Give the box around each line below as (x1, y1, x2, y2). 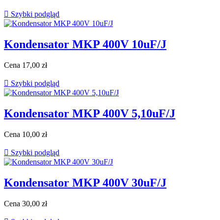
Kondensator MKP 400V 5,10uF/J (4, 107, 175, 120)
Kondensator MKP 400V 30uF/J (4, 176, 166, 189)
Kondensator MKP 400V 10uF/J (4, 37, 166, 51)
